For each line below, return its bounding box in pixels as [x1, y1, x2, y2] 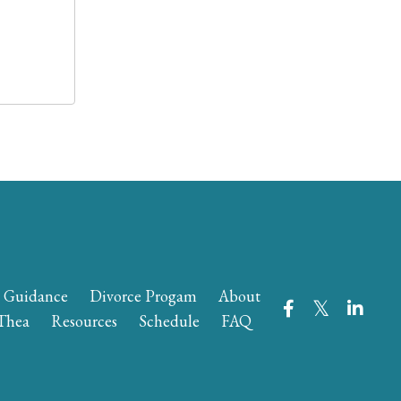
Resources [51, 311, 117, 332]
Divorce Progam [90, 286, 197, 307]
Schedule [139, 311, 200, 332]
